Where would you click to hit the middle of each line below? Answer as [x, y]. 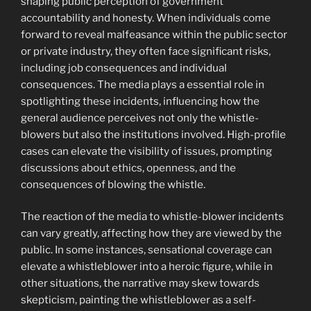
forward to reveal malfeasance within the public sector [154, 34]
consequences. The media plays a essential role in [143, 84]
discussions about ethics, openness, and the [128, 168]
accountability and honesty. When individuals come [146, 18]
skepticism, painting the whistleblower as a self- [138, 300]
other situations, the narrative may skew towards [140, 284]
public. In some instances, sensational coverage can [146, 250]
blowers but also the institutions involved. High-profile [153, 134]
